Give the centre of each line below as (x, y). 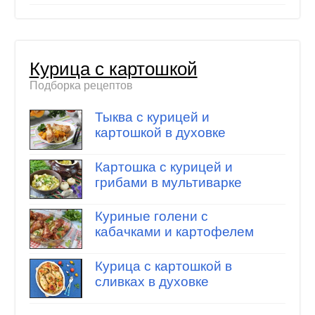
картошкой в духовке (160, 133)
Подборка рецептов (81, 85)
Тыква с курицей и (152, 117)
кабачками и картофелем (174, 232)
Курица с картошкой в (163, 266)
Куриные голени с (151, 217)
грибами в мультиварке (168, 182)
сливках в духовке (152, 281)
